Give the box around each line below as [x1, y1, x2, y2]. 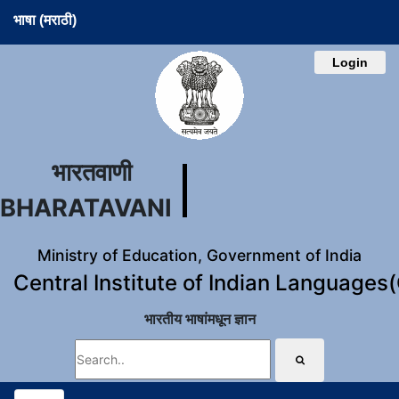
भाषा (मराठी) [13, 12, 77, 28]
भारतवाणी [51, 158, 132, 187]
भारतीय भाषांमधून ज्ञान [143, 310, 256, 328]
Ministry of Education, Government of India [37, 246, 362, 265]
